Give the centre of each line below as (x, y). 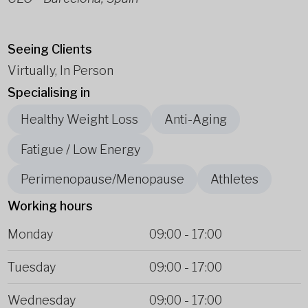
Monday (30, 234)
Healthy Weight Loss (79, 120)
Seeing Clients (49, 49)
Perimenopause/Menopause (102, 179)
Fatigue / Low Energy (80, 149)
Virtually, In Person (60, 70)
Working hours (50, 206)
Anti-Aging (195, 120)
